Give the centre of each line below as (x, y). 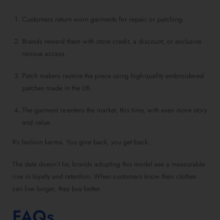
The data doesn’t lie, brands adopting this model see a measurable (109, 164)
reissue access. (44, 54)
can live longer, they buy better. (57, 189)
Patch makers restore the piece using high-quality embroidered (113, 76)
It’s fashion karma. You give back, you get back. (81, 142)
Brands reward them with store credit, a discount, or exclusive (112, 41)
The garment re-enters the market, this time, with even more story (115, 110)
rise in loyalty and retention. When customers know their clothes (104, 177)
